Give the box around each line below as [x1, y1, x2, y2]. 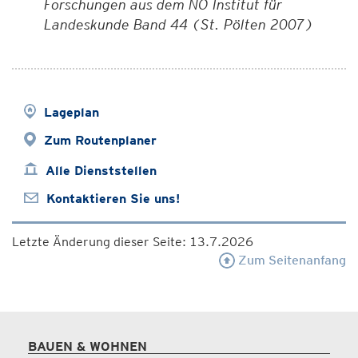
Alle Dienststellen [46, 163, 157, 178]
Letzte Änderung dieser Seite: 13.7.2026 [12, 234, 253, 249]
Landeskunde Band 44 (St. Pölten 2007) [44, 16, 313, 33]
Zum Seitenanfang [235, 253, 346, 268]
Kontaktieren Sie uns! [46, 191, 180, 206]
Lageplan [44, 105, 99, 120]
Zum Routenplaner [44, 133, 157, 148]
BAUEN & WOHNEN [28, 339, 147, 354]
